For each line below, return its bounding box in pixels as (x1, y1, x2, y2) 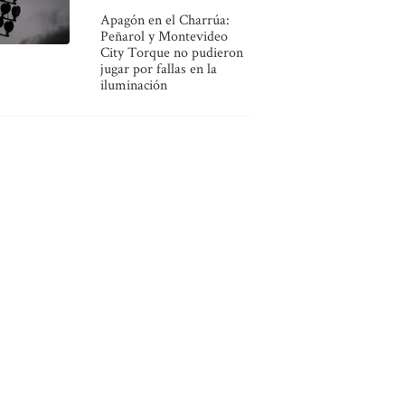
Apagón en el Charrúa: (99, 10, 230, 29)
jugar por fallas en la (99, 59, 217, 78)
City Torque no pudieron (99, 42, 243, 61)
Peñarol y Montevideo (99, 26, 228, 45)
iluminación (99, 75, 167, 94)
